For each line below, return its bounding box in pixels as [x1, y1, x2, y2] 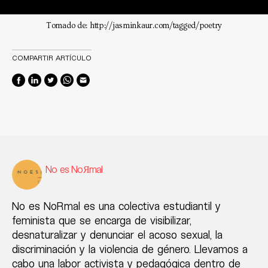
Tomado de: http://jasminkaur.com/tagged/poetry [45, 21, 223, 31]
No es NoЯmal [45, 163, 103, 175]
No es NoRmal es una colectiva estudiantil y [12, 199, 221, 213]
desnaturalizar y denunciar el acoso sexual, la [12, 228, 223, 242]
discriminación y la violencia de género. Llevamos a [12, 242, 248, 256]
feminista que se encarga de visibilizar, [12, 214, 191, 227]
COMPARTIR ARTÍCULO [12, 53, 92, 62]
